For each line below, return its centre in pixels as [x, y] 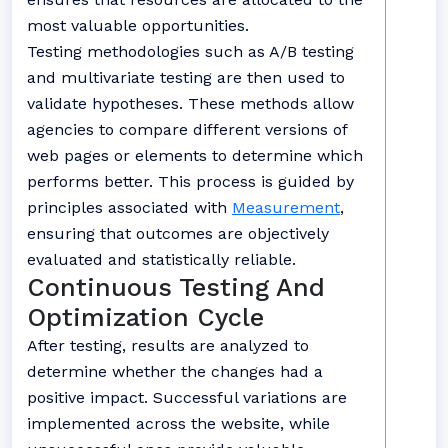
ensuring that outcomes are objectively [178, 233]
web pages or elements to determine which [195, 155]
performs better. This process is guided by [190, 181]
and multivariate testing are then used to [186, 77]
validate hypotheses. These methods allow [190, 103]
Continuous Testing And [176, 287]
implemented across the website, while [178, 423]
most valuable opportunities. [138, 25]
